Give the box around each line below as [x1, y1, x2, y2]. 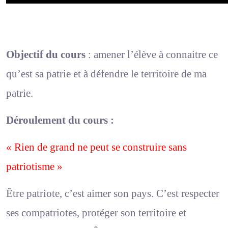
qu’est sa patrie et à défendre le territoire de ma [6, 67, 207, 80]
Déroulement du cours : [6, 113, 114, 126]
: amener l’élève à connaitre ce [85, 48, 218, 61]
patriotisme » [6, 160, 63, 173]
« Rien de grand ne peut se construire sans [6, 140, 187, 153]
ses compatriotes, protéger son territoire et [6, 206, 186, 219]
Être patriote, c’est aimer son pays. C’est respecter [6, 187, 219, 199]
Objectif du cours [6, 48, 85, 61]
